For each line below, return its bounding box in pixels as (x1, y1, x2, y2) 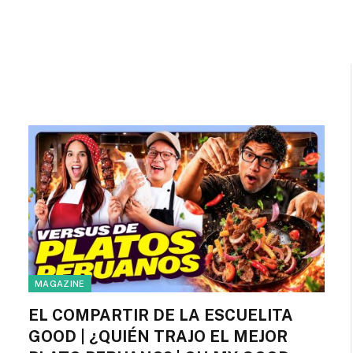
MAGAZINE (35, 278, 85, 288)
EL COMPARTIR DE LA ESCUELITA (28, 305, 293, 325)
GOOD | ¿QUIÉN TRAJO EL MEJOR (28, 326, 288, 346)
